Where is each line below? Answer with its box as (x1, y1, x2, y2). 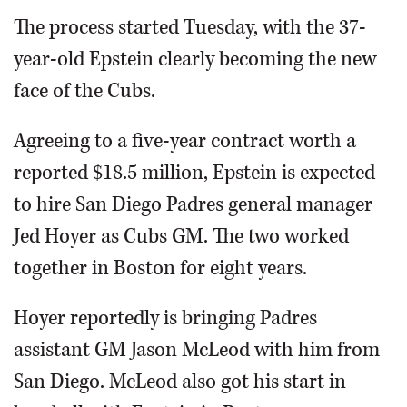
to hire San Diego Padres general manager (14, 191, 372, 219)
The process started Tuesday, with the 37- (14, 14, 366, 42)
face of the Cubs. (14, 77, 155, 105)
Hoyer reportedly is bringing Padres (14, 304, 317, 333)
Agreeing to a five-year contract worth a (14, 127, 356, 155)
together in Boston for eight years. (14, 254, 307, 283)
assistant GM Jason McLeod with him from (14, 336, 380, 364)
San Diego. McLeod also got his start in (14, 368, 346, 396)
